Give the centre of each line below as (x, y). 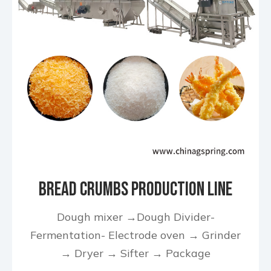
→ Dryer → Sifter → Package (135, 253)
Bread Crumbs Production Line (135, 190)
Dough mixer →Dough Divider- (135, 217)
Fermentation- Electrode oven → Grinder (135, 235)
